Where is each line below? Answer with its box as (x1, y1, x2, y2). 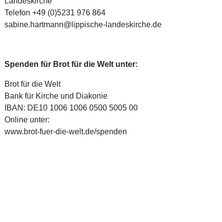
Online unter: (4, 115, 50, 124)
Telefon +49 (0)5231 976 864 (4, 7, 106, 17)
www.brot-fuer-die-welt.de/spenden (4, 127, 127, 136)
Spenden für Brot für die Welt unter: (4, 59, 138, 69)
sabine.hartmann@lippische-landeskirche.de (4, 19, 162, 29)
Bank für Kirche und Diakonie (4, 91, 108, 101)
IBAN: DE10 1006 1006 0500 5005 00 (4, 103, 138, 112)
